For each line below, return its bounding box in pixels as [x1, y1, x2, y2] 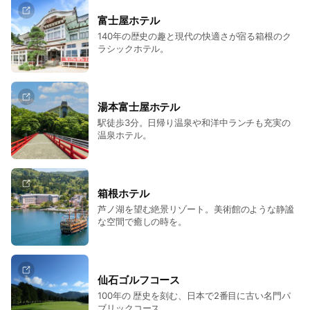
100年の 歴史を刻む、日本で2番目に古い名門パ [98, 289, 291, 301]
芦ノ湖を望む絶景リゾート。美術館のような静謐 [98, 203, 295, 215]
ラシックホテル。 [98, 42, 170, 54]
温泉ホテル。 [98, 129, 152, 140]
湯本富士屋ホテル [98, 100, 181, 113]
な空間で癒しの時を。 [98, 215, 188, 227]
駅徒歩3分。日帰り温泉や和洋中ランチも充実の [98, 116, 291, 128]
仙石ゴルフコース [98, 273, 181, 286]
